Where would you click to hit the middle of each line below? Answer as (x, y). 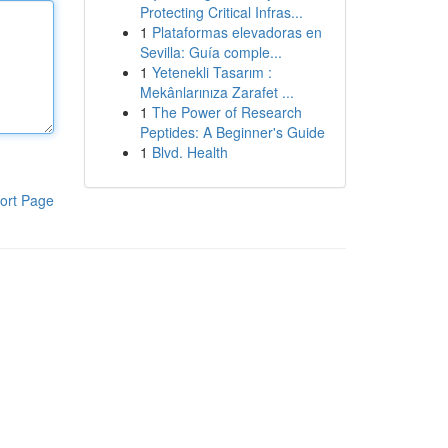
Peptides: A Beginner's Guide (232, 132)
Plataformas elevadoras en (236, 32)
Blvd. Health (189, 152)
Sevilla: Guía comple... (210, 52)
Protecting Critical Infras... (221, 12)
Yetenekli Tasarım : (211, 72)
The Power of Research (226, 112)
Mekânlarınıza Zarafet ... (216, 92)
